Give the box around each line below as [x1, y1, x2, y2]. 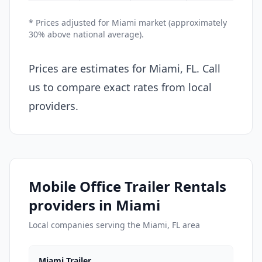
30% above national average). [29, 28, 144, 40]
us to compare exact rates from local [29, 80, 212, 94]
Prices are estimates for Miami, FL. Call [29, 61, 220, 75]
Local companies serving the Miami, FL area [29, 219, 200, 230]
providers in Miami [29, 195, 160, 215]
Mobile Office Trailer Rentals [29, 176, 226, 196]
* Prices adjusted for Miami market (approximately [29, 16, 227, 28]
